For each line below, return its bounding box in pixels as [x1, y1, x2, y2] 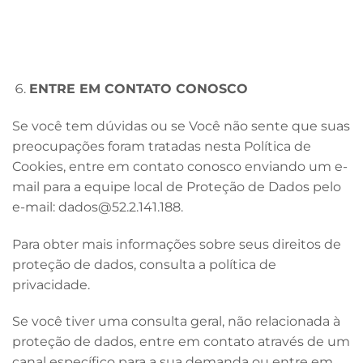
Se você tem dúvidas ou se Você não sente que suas [12, 117, 350, 134]
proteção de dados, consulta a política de [12, 256, 276, 272]
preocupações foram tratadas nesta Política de [12, 138, 311, 154]
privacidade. [12, 276, 90, 293]
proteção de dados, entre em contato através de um [12, 334, 350, 350]
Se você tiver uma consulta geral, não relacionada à [12, 314, 340, 330]
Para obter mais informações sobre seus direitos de [12, 236, 341, 252]
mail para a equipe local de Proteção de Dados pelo [12, 178, 341, 194]
